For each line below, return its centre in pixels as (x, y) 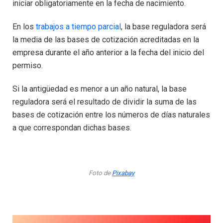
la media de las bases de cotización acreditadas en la (106, 39)
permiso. (28, 65)
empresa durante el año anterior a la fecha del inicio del (108, 52)
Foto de (100, 173)
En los (24, 26)
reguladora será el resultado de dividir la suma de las (105, 102)
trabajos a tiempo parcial (78, 26)
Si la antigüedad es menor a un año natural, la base (100, 89)
